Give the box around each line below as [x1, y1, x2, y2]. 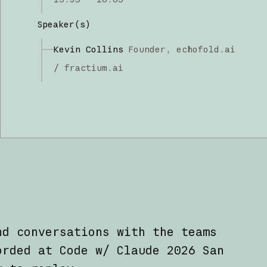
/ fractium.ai [54, 61, 124, 73]
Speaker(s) [37, 18, 91, 30]
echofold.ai [176, 43, 236, 55]
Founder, [128, 43, 172, 55]
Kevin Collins [54, 43, 124, 55]
